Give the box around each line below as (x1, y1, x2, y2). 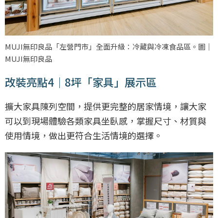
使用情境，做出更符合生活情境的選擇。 (5, 128, 163, 142)
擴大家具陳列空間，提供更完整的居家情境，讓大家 (5, 99, 206, 112)
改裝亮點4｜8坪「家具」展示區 (5, 73, 157, 90)
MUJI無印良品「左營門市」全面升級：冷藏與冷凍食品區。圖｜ (5, 41, 213, 52)
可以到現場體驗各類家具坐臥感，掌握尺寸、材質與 (5, 114, 206, 127)
